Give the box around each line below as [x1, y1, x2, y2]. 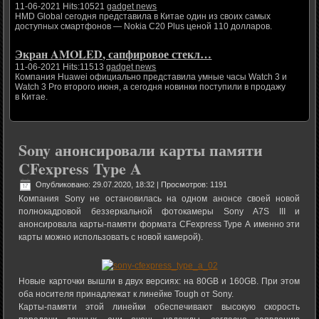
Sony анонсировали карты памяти [19, 138, 263, 162]
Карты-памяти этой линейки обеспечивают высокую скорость [19, 302, 300, 313]
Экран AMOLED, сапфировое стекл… [15, 46, 212, 63]
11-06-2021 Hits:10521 [15, 1, 108, 12]
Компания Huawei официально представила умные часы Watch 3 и [15, 72, 288, 83]
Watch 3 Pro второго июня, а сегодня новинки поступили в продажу [15, 82, 286, 93]
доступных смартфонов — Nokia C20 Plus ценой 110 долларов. [15, 21, 273, 32]
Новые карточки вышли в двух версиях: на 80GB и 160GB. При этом [19, 276, 300, 287]
